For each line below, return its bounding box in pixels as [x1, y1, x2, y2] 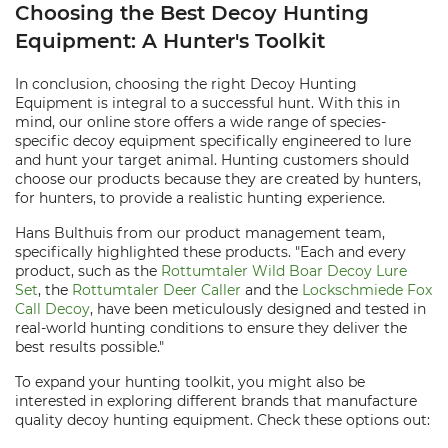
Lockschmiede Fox [302, 281, 432, 299]
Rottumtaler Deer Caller [72, 281, 241, 299]
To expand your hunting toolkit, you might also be [15, 373, 365, 391]
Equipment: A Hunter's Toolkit [15, 29, 325, 53]
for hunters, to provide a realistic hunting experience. [15, 189, 385, 207]
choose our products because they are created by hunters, [15, 170, 421, 188]
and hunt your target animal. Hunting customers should [15, 151, 409, 169]
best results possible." [15, 338, 164, 356]
